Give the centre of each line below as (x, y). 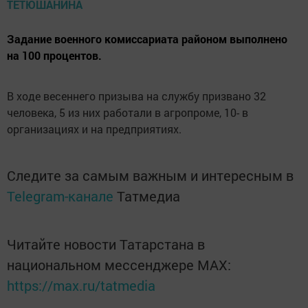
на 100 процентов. (54, 56)
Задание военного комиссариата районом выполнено (147, 39)
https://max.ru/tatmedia (81, 286)
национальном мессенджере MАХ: (119, 265)
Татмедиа (148, 196)
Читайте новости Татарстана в (106, 244)
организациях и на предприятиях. (94, 129)
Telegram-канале (60, 196)
